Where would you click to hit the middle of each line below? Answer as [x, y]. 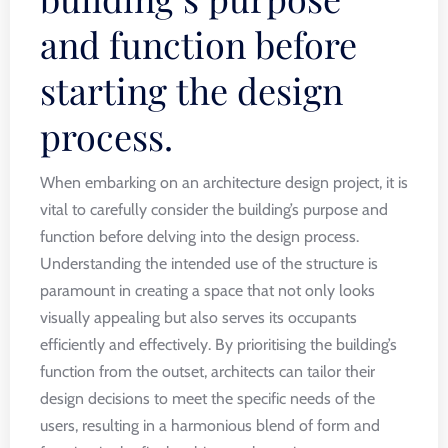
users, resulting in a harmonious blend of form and [210, 425]
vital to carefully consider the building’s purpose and [214, 209]
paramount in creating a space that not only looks [207, 290]
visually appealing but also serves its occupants [198, 317]
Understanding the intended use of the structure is [209, 263]
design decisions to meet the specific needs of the [207, 398]
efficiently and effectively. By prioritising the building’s [218, 344]
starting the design [191, 90]
